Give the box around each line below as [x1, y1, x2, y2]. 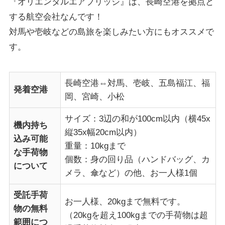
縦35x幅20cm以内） [65, 127, 142, 137]
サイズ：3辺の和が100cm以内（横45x [65, 114, 211, 124]
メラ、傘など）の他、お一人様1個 [65, 168, 198, 178]
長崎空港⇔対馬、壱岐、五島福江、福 [65, 78, 210, 88]
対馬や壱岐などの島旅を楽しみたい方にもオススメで [9, 27, 214, 37]
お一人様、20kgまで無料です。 [65, 196, 186, 206]
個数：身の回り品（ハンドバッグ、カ [65, 154, 210, 164]
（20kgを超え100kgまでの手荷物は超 [65, 210, 208, 220]
